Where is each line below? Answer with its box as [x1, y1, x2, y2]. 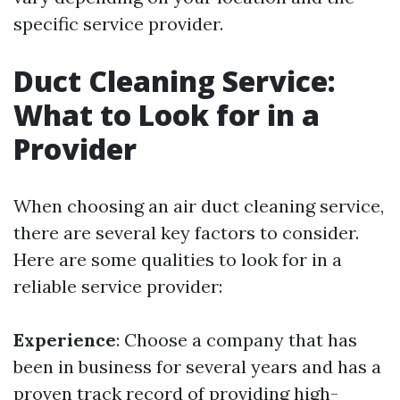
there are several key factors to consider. [13, 221, 359, 245]
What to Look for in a [13, 96, 320, 135]
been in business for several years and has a [13, 355, 381, 379]
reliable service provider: [13, 275, 222, 298]
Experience [13, 329, 116, 352]
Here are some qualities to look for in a [13, 248, 342, 271]
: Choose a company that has [116, 329, 357, 352]
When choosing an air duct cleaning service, [13, 195, 384, 218]
